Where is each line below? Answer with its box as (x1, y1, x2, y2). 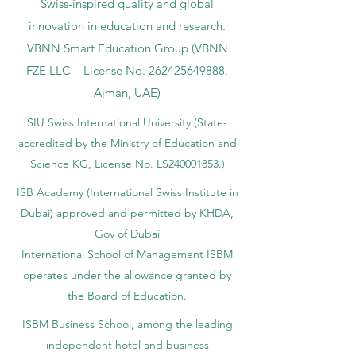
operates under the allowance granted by (23, 267, 231, 282)
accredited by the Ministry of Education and (17, 135, 237, 150)
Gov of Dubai (95, 226, 160, 241)
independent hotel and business (45, 337, 209, 352)
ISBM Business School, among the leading (21, 316, 233, 331)
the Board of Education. (68, 288, 187, 303)
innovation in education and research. (29, 17, 226, 33)
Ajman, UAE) (94, 84, 161, 100)
